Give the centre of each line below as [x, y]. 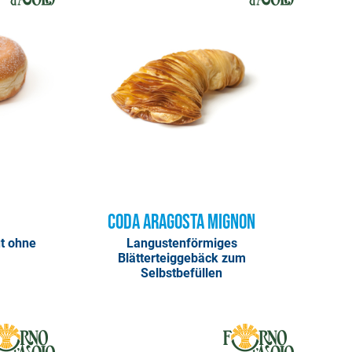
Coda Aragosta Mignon [182, 223]
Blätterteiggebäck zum [181, 258]
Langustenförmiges [181, 243]
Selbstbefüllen [182, 273]
